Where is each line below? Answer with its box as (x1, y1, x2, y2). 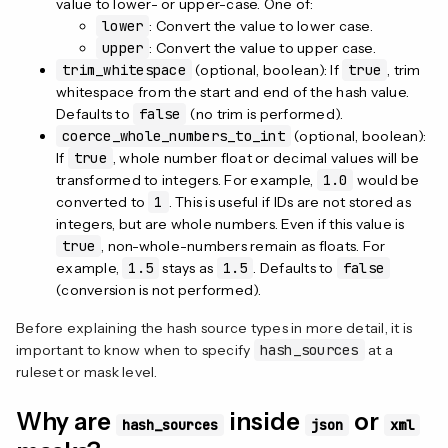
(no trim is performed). (186, 104, 344, 123)
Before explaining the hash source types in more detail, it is (16, 318, 413, 337)
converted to (56, 192, 149, 211)
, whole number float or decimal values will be (112, 148, 420, 167)
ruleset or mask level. (16, 362, 158, 381)
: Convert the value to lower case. (149, 16, 373, 35)
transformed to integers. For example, (56, 170, 317, 189)
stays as (159, 258, 217, 277)
